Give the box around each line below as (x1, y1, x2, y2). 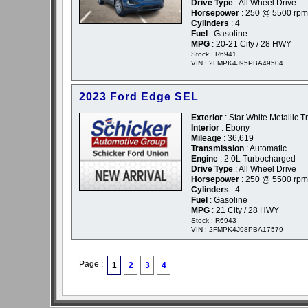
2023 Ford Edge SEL (79, 91, 199, 103)
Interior (191, 123, 219, 133)
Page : (79, 259, 107, 269)
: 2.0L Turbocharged (218, 154, 296, 164)
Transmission (191, 144, 244, 154)
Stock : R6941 (191, 50, 236, 58)
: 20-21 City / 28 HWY (210, 39, 291, 49)
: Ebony (219, 123, 250, 133)
